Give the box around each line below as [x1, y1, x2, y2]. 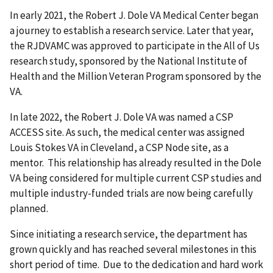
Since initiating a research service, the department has [10, 227, 247, 241]
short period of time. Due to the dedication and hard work [10, 257, 263, 271]
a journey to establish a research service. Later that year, [10, 23, 253, 37]
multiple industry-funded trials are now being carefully [10, 186, 253, 200]
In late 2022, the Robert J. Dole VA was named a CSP [10, 110, 233, 124]
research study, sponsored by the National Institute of [10, 54, 247, 68]
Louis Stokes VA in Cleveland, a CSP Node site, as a [10, 140, 229, 154]
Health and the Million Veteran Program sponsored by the [10, 69, 261, 83]
